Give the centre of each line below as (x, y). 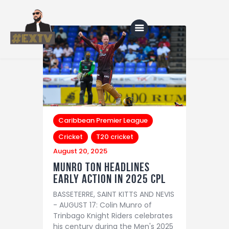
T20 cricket (115, 136)
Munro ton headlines (101, 167)
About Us (65, 121)
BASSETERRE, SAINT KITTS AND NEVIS (114, 194)
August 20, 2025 (80, 151)
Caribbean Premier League (103, 120)
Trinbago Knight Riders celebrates (113, 216)
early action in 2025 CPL (109, 179)
